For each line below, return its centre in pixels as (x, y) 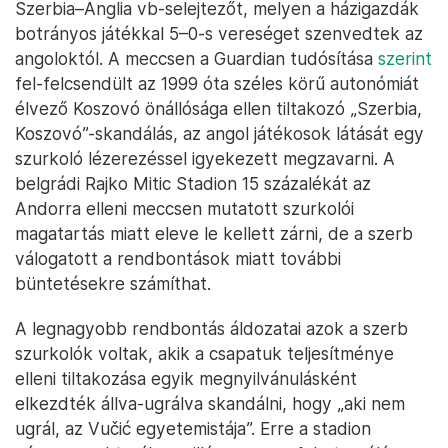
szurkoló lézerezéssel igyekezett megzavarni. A (205, 159)
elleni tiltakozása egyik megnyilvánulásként (186, 379)
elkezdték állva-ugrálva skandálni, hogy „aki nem (210, 404)
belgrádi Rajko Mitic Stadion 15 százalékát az (193, 184)
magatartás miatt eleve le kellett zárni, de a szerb (214, 234)
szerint (405, 59)
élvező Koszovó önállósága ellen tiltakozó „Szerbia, (218, 109)
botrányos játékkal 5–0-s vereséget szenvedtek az (219, 34)
